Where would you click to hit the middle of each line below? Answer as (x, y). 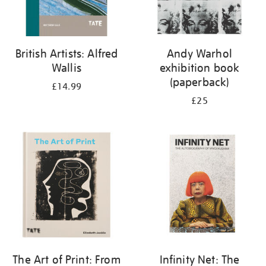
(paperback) (199, 82)
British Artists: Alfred (66, 53)
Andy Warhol (199, 53)
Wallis (66, 68)
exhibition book (199, 68)
